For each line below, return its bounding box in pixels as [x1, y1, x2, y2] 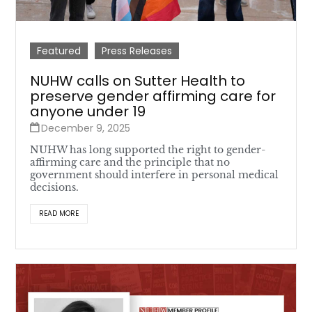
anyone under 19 [30, 101, 146, 121]
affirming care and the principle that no [30, 155, 231, 169]
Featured [37, 43, 81, 58]
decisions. [30, 180, 79, 194]
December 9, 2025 [41, 120, 131, 135]
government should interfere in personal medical [30, 168, 279, 181]
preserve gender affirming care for [30, 86, 276, 106]
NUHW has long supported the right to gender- [30, 143, 266, 156]
